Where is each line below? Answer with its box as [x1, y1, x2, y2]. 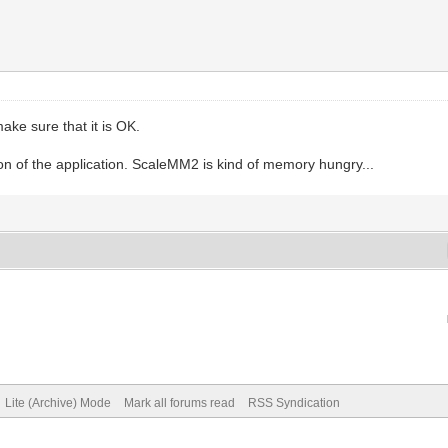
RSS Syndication [247, 395, 340, 410]
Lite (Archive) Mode [4, 395, 111, 410]
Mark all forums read [123, 395, 235, 410]
